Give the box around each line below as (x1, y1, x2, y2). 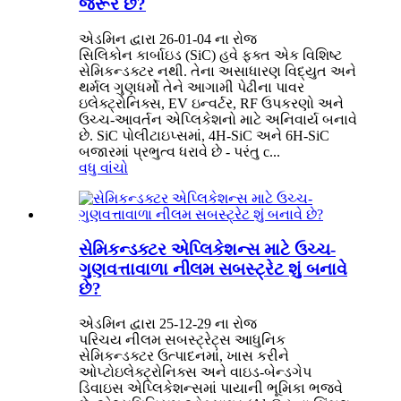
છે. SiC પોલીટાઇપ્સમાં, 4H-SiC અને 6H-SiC (79, 128, 329, 144)
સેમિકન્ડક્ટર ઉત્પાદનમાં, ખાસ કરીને (79, 347, 289, 363)
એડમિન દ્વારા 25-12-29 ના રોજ (79, 315, 257, 331)
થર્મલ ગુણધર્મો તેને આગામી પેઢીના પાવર (79, 80, 304, 96)
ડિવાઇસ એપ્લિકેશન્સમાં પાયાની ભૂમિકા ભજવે (79, 380, 343, 396)
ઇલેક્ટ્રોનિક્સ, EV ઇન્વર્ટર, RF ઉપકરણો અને (79, 96, 344, 112)
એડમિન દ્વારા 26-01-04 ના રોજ (79, 31, 257, 47)
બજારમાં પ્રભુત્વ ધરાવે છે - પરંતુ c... (79, 144, 280, 160)
